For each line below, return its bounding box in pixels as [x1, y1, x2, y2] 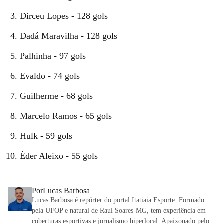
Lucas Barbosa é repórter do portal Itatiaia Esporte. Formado [32, 196, 204, 204]
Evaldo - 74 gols [20, 71, 80, 81]
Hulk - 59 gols [20, 131, 72, 141]
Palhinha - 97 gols [20, 51, 86, 61]
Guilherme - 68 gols [20, 91, 93, 101]
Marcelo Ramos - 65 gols [20, 111, 112, 121]
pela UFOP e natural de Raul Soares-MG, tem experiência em [32, 207, 206, 215]
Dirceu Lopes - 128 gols [20, 11, 108, 21]
